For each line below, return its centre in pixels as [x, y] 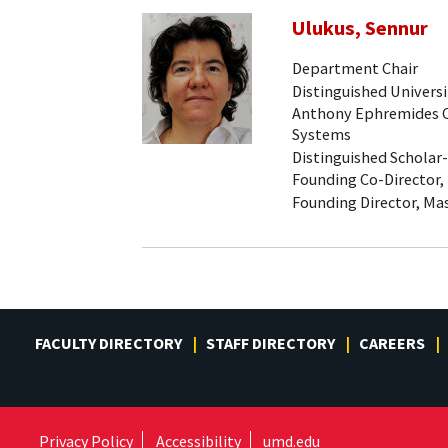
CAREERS [392, 343]
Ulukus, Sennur [360, 27]
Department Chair [355, 68]
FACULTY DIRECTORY [108, 343]
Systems [321, 134]
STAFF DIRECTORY [270, 343]
